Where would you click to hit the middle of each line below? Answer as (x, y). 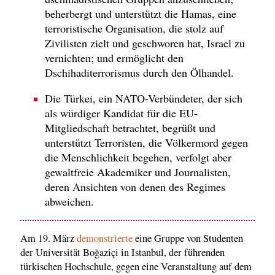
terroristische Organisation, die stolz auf (134, 28)
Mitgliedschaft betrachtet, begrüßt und (130, 128)
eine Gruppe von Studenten (188, 238)
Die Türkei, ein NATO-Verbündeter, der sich (144, 99)
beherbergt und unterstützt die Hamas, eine (141, 13)
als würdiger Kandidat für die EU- (121, 113)
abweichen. (69, 202)
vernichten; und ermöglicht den (114, 57)
